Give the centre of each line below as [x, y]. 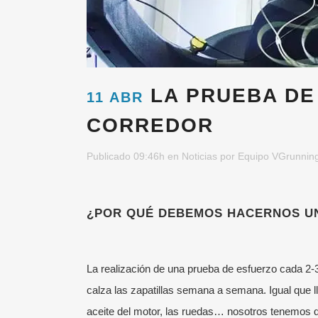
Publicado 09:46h [126, 157]
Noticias [199, 157]
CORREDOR [150, 126]
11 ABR [115, 98]
